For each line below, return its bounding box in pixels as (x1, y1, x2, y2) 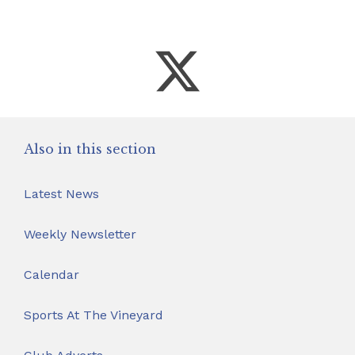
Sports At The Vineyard (24, 307, 163, 323)
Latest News (24, 185, 99, 201)
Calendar (24, 266, 79, 282)
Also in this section (24, 140, 156, 157)
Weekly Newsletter (24, 226, 136, 242)
